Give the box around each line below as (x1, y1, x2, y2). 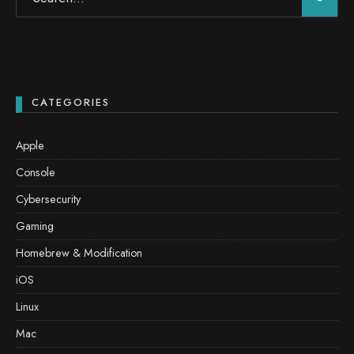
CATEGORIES (32, 95, 110, 110)
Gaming (16, 218, 54, 234)
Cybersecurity (16, 191, 81, 207)
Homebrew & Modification (16, 245, 142, 261)
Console (16, 164, 55, 180)
